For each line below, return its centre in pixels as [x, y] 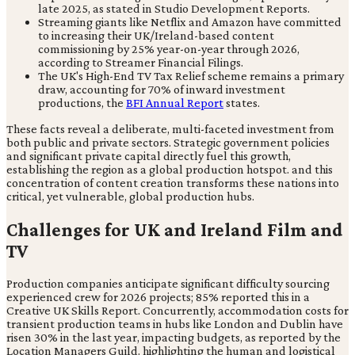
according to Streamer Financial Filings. [141, 62]
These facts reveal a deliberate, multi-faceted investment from [170, 128]
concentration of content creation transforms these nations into [173, 182]
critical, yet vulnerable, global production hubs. [130, 196]
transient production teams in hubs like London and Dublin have [175, 324]
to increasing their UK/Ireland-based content [156, 35]
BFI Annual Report [175, 102]
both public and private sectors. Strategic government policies [168, 142]
